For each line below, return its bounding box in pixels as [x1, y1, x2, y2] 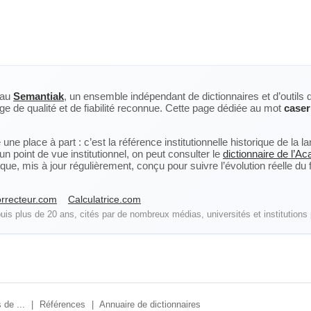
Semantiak [13, 90, 64, 102]
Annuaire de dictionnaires [99, 299, 201, 310]
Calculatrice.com [68, 194, 141, 205]
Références [40, 299, 85, 310]
